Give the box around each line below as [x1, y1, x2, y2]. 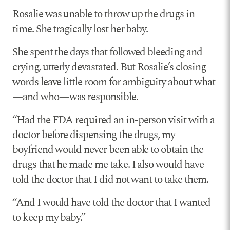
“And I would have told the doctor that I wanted [12, 194, 210, 211]
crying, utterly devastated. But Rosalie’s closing [12, 59, 206, 75]
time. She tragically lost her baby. [12, 21, 148, 37]
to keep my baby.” [12, 209, 86, 226]
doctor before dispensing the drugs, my [12, 126, 176, 143]
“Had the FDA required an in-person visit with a [12, 111, 215, 128]
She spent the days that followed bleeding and [12, 44, 202, 61]
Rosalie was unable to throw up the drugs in [12, 6, 195, 23]
